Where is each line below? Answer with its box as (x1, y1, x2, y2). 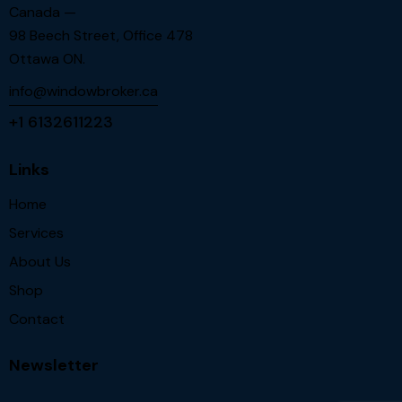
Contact (9, 309, 65, 328)
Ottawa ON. (9, 49, 85, 69)
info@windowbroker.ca (9, 81, 158, 100)
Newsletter (9, 354, 99, 377)
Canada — (9, 3, 76, 22)
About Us (9, 251, 71, 271)
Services (9, 223, 64, 242)
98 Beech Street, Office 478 (9, 26, 193, 46)
